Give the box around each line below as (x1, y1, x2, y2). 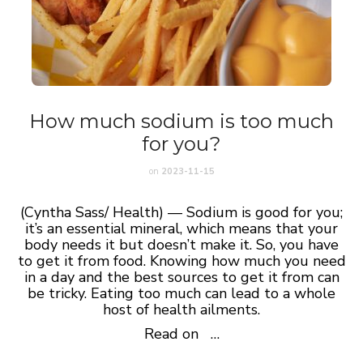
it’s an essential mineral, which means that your (25, 219, 338, 238)
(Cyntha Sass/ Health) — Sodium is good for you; (20, 203, 343, 222)
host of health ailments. (103, 300, 260, 319)
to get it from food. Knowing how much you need (17, 251, 346, 271)
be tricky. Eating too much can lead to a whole (28, 284, 335, 303)
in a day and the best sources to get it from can (23, 267, 340, 287)
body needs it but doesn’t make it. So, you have (24, 235, 339, 254)
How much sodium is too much (29, 109, 334, 133)
